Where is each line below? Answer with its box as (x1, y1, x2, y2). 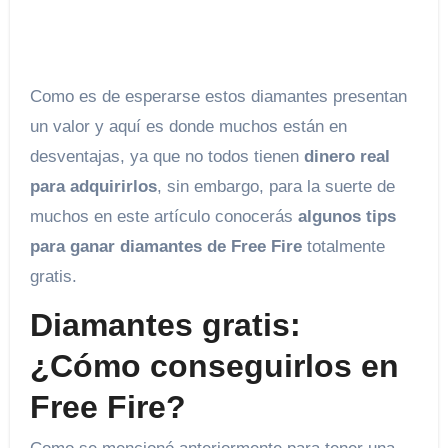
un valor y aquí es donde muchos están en (29, 117, 347, 137)
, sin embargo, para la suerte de (156, 177, 395, 197)
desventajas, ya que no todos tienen (29, 147, 304, 167)
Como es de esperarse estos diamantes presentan (29, 87, 407, 107)
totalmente (301, 237, 385, 257)
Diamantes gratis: (29, 307, 301, 344)
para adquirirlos (29, 177, 157, 197)
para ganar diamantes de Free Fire (29, 237, 302, 257)
